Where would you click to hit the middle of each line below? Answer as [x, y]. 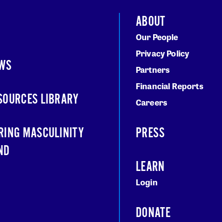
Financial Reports [170, 86]
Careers [152, 103]
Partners [153, 70]
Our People [157, 37]
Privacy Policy [163, 54]
